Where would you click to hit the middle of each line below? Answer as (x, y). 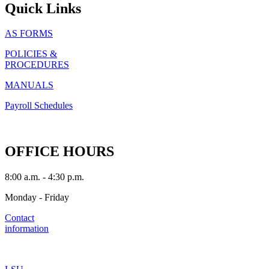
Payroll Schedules (39, 106)
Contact (20, 218)
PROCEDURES (37, 65)
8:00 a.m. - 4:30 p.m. (44, 177)
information (27, 229)
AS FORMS (29, 34)
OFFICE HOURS (59, 152)
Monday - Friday (37, 198)
